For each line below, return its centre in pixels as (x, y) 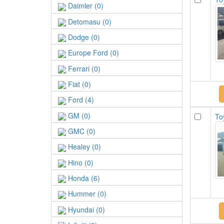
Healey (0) (83, 147)
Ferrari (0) (83, 68)
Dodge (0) (83, 37)
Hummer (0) (86, 194)
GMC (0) (81, 131)
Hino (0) (80, 162)
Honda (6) (83, 178)
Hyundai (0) (85, 209)
